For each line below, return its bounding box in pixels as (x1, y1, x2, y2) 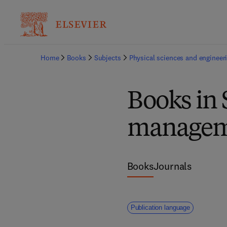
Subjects (94, 53, 121, 62)
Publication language (130, 204, 190, 211)
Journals (153, 160, 192, 172)
